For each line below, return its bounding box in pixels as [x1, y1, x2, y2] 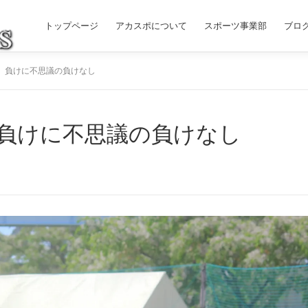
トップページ [45, 21, 98, 31]
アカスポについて [115, 21, 187, 31]
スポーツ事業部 [204, 21, 267, 31]
